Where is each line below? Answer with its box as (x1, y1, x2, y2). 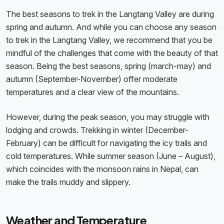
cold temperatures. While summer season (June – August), (6, 151, 215, 161)
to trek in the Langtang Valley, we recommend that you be (6, 35, 212, 45)
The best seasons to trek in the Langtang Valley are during (6, 9, 214, 19)
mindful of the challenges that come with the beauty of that (6, 48, 218, 58)
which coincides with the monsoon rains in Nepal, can (6, 164, 198, 174)
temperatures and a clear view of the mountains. (6, 87, 181, 97)
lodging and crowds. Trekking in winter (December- (6, 125, 188, 135)
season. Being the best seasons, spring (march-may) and (6, 61, 211, 71)
